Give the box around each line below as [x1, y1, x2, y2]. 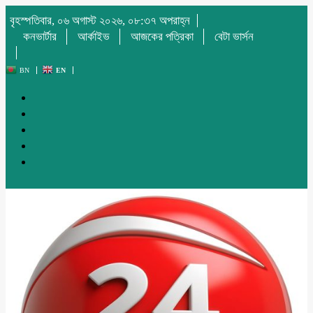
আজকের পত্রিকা [131, 30, 194, 43]
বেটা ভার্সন [214, 30, 254, 43]
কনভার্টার [23, 30, 57, 43]
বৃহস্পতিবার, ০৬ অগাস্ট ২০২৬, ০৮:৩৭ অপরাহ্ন [10, 14, 190, 27]
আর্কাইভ [78, 30, 110, 43]
